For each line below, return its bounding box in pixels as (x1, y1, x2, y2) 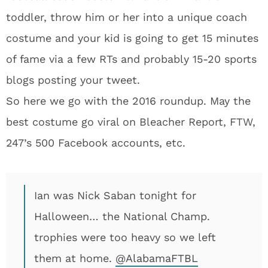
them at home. (34, 252, 115, 264)
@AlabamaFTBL (115, 252, 198, 264)
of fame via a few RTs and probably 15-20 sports (6, 53, 257, 65)
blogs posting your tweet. (6, 74, 140, 86)
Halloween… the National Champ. (34, 210, 210, 223)
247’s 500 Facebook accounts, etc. (6, 136, 185, 149)
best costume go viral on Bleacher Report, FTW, (6, 115, 255, 128)
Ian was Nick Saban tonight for (34, 189, 196, 202)
